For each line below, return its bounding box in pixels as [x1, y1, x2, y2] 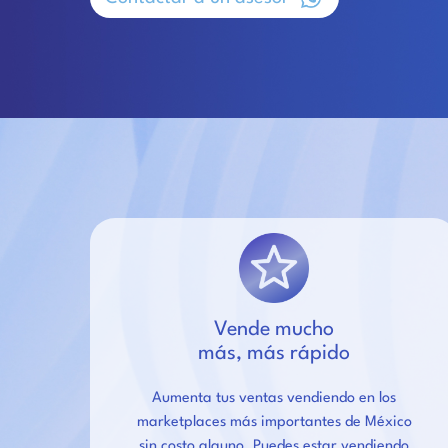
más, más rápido [198, 343, 351, 364]
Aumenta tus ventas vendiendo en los [152, 390, 397, 406]
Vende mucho [214, 319, 335, 340]
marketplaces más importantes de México [136, 414, 412, 430]
